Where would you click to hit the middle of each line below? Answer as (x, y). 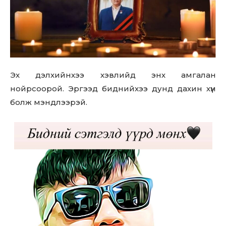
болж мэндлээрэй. (49, 102)
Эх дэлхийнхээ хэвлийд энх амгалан (113, 75)
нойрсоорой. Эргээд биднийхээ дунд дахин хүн (113, 88)
